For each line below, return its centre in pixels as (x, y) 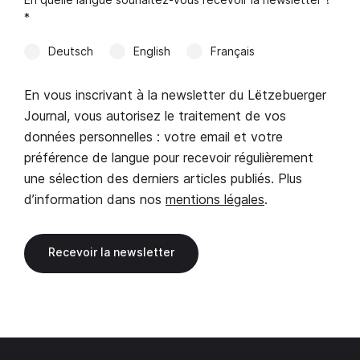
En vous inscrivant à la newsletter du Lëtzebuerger (175, 94)
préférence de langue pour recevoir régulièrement (169, 157)
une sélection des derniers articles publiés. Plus (163, 178)
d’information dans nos (95, 199)
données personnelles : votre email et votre (153, 136)
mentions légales (215, 199)
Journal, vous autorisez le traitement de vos (155, 115)
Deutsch (71, 51)
